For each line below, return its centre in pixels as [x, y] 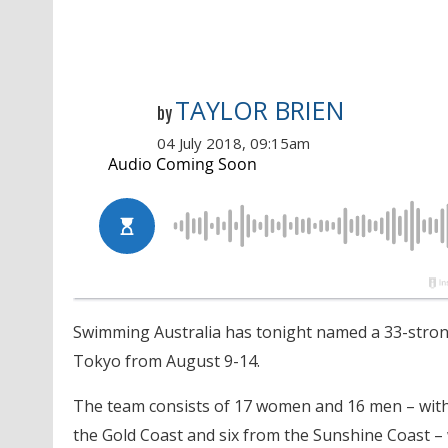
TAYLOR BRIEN [259, 109]
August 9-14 [211, 360]
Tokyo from [119, 360]
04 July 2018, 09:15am [233, 142]
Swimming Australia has [164, 331]
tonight [283, 331]
